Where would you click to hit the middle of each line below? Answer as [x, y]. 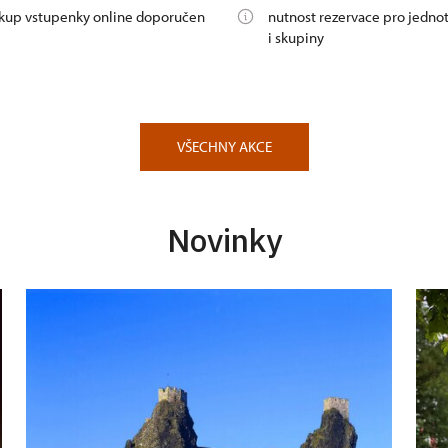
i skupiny [296, 38]
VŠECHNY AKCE [224, 147]
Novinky [224, 240]
